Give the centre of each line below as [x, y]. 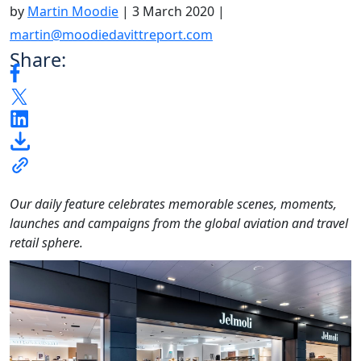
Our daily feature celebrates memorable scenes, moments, [173, 204]
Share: [38, 59]
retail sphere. [46, 243]
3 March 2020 [173, 11]
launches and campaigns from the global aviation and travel [179, 224]
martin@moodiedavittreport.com [111, 34]
